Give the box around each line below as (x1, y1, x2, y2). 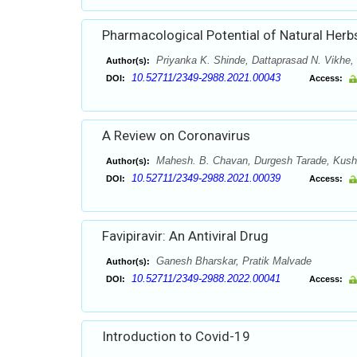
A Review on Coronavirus (102, 127, 250, 143)
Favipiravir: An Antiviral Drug (102, 228, 269, 244)
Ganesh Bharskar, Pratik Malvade (153, 255, 312, 267)
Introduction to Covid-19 (102, 328, 250, 344)
